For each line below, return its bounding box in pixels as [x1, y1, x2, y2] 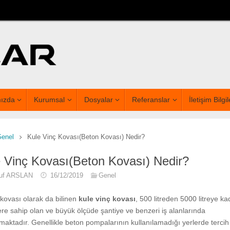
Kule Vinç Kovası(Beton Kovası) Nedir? [27, 133, 145, 141]
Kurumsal [34, 95, 65, 104]
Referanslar [131, 95, 170, 104]
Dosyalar [84, 95, 113, 104]
